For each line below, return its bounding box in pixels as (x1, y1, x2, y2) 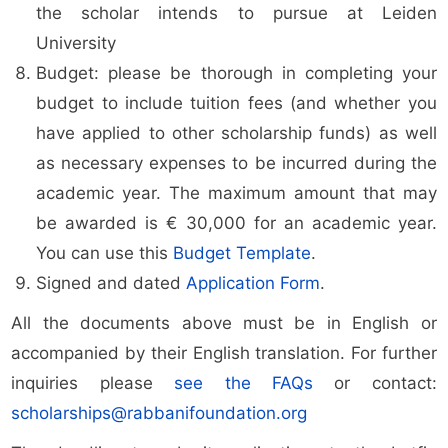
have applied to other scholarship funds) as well (36, 123, 437, 144)
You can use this (36, 243, 174, 264)
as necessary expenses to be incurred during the (36, 153, 437, 174)
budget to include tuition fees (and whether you (36, 93, 437, 114)
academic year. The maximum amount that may (36, 183, 437, 204)
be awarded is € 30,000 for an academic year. (36, 213, 437, 234)
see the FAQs (174, 373, 313, 394)
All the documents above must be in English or (11, 313, 437, 334)
